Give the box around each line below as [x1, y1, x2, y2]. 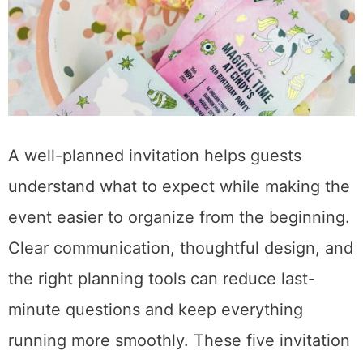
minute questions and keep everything [8, 299, 303, 319]
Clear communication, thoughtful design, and [8, 237, 353, 258]
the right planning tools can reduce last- [8, 268, 315, 288]
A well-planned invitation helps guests [8, 145, 301, 165]
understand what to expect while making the [8, 176, 350, 196]
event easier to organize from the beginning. [8, 207, 350, 227]
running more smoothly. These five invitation [8, 330, 350, 350]
